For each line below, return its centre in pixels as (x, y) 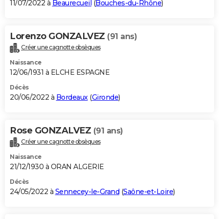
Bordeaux (72, 98)
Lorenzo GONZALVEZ (58, 36)
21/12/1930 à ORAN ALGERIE (57, 167)
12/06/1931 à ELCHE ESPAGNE (60, 73)
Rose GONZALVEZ (52, 131)
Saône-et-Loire (148, 192)
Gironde (105, 98)
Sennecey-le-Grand (87, 192)
